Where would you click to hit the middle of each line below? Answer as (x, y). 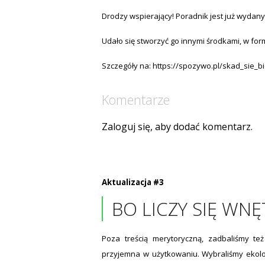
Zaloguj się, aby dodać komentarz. (177, 127)
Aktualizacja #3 (133, 182)
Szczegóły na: (127, 66)
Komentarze (136, 100)
